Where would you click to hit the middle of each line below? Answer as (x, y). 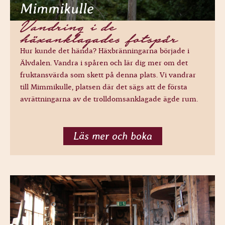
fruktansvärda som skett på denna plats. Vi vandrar (108, 75)
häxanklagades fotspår (99, 39)
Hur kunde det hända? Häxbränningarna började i (105, 51)
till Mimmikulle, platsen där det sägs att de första (104, 87)
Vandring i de (68, 27)
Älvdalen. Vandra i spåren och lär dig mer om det (104, 63)
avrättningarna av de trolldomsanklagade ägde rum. (109, 99)
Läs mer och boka (113, 136)
